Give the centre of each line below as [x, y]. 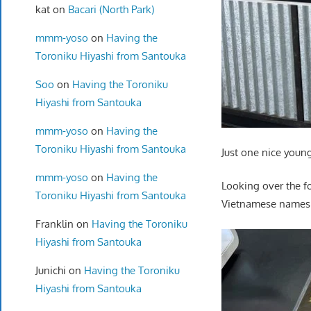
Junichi [50, 270]
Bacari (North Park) [111, 9]
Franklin [54, 224]
